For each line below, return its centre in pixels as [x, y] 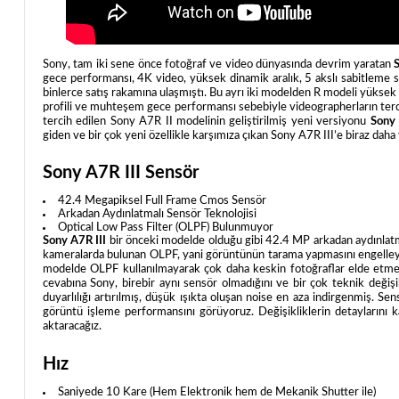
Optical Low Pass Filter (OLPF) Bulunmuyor [165, 228]
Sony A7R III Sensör [120, 173]
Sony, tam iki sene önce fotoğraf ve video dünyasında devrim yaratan [218, 65]
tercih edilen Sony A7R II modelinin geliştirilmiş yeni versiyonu [206, 122]
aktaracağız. [72, 327]
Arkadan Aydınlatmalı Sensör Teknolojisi [157, 215]
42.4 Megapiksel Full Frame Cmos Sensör [162, 201]
